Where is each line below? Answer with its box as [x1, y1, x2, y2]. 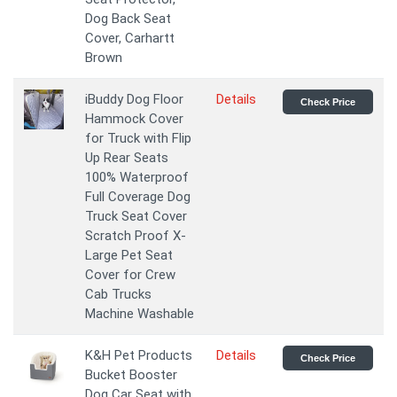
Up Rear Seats [85, 150, 168, 167]
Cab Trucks [85, 286, 152, 303]
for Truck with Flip [85, 130, 191, 147]
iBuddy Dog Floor [85, 91, 183, 108]
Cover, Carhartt [85, 30, 175, 47]
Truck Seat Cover [85, 208, 187, 225]
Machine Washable [85, 306, 194, 323]
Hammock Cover [85, 111, 183, 128]
